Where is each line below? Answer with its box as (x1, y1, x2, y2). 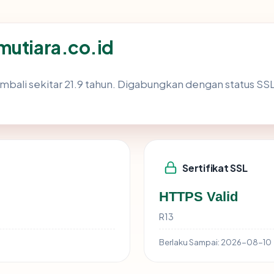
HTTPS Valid (159, 189, 238, 205)
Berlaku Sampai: (159, 237, 220, 248)
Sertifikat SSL (182, 161, 248, 174)
